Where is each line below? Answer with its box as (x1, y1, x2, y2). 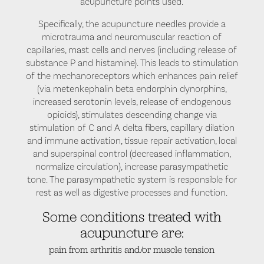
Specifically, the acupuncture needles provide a (38, 18, 226, 30)
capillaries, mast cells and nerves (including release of (27, 44, 237, 56)
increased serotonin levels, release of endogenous (32, 95, 231, 108)
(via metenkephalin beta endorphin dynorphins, (37, 82, 227, 95)
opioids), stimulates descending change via (47, 108, 217, 121)
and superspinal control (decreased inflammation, (32, 147, 231, 160)
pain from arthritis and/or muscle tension (49, 243, 215, 256)
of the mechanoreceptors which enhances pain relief (25, 70, 238, 82)
